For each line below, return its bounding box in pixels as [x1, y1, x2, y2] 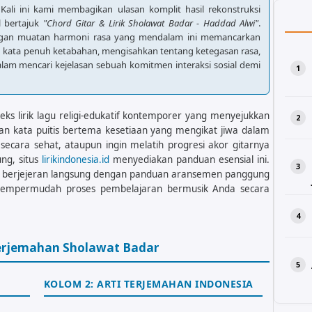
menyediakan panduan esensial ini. [109, 153, 270, 166]
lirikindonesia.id [42, 153, 109, 166]
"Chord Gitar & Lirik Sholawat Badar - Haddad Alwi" [42, 16, 259, 29]
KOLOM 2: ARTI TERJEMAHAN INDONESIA [43, 276, 253, 290]
